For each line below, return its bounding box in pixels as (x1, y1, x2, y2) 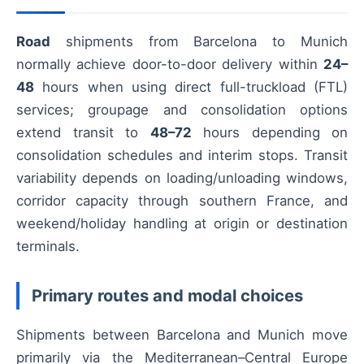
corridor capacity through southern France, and (16, 193, 348, 209)
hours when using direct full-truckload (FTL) (34, 79, 348, 95)
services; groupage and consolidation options (16, 102, 348, 118)
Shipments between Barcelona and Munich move (16, 327, 348, 344)
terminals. (16, 238, 80, 254)
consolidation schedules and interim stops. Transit (16, 147, 348, 163)
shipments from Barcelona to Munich (50, 33, 348, 50)
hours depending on (191, 124, 348, 141)
